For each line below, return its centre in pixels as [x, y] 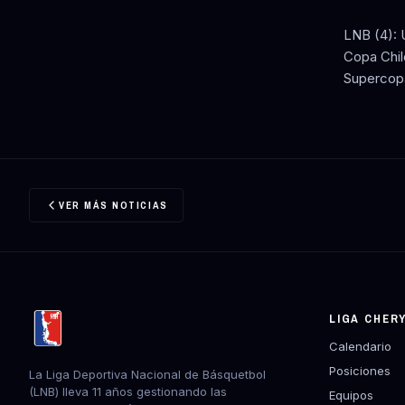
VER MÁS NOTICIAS [113, 205]
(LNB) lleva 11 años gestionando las [128, 391]
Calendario [360, 346]
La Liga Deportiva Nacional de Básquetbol [147, 374]
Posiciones [360, 370]
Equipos [351, 395]
